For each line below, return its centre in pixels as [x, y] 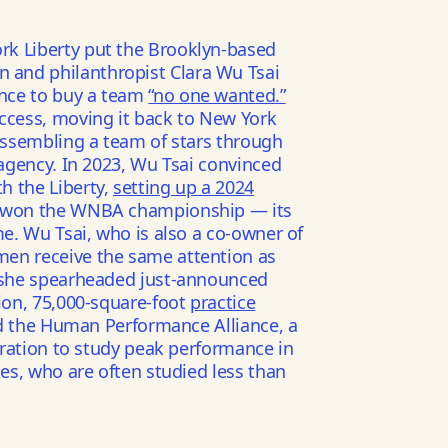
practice [223, 302]
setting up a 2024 [183, 187]
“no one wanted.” [217, 95]
